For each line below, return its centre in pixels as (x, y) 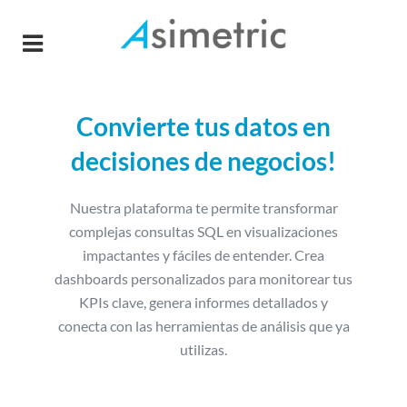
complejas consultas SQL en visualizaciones (203, 231)
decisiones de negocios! (203, 161)
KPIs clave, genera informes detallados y (203, 302)
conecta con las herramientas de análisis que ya (203, 326)
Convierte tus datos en (203, 126)
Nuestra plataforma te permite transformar (203, 208)
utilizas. (203, 349)
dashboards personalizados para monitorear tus (203, 278)
